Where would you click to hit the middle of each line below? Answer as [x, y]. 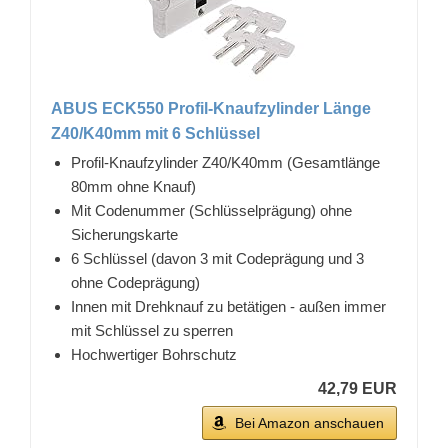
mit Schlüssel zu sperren [152, 331]
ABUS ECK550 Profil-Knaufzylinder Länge [211, 109]
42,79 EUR [357, 389]
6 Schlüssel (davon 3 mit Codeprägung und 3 [217, 259]
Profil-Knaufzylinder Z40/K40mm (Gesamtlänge [225, 163]
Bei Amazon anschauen [309, 423]
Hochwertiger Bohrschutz [154, 355]
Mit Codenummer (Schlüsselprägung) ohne [211, 211]
